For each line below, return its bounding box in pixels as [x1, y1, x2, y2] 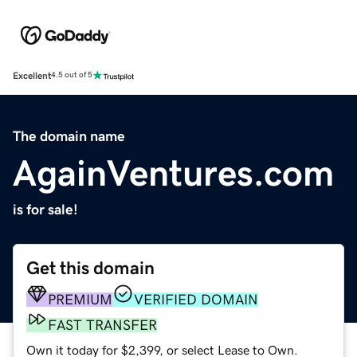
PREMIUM [48, 292, 112, 307]
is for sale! [13, 202, 78, 217]
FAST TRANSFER [48, 317, 157, 332]
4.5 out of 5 [51, 71, 92, 80]
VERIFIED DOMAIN [134, 292, 258, 307]
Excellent [13, 70, 51, 80]
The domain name [13, 128, 125, 143]
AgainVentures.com [13, 154, 334, 191]
